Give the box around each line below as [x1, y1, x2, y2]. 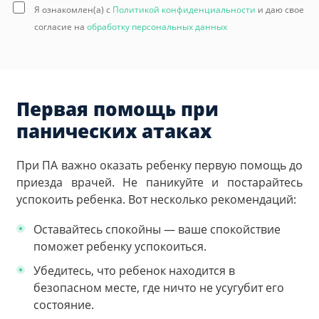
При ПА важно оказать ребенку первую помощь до [16, 157, 303, 174]
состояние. [33, 296, 94, 313]
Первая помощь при [16, 96, 219, 122]
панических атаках [16, 118, 211, 145]
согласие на [34, 21, 87, 33]
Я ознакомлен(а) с [34, 4, 113, 16]
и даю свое [256, 4, 304, 16]
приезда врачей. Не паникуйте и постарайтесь [16, 174, 303, 191]
